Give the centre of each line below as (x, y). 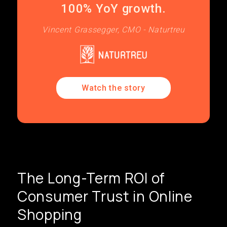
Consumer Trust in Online (105, 196)
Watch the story (113, 88)
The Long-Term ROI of (91, 178)
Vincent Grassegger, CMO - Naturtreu (113, 30)
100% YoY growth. (113, 9)
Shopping (50, 215)
